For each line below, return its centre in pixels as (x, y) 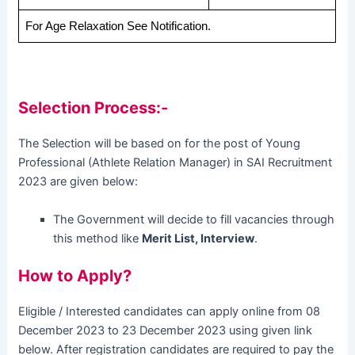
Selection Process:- (94, 108)
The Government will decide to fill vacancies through (194, 219)
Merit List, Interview (198, 238)
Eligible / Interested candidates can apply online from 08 (170, 311)
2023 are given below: (78, 182)
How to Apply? (75, 275)
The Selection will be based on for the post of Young (160, 144)
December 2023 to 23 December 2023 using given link (166, 330)
